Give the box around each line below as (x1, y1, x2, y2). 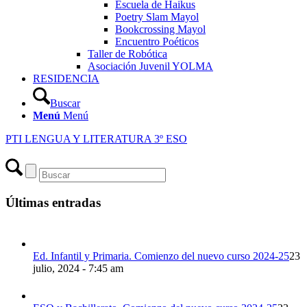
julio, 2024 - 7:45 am (33, 262, 123, 275)
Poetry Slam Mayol (115, 11, 199, 23)
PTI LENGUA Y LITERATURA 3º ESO (5, 133, 187, 145)
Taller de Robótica (88, 48, 167, 60)
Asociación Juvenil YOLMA (88, 60, 213, 72)
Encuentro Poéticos (115, 36, 199, 47)
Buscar (50, 97, 80, 109)
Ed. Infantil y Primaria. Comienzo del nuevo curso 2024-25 (33, 250, 289, 262)
